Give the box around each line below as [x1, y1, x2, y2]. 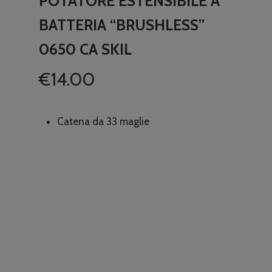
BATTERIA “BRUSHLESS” [39, 15, 205, 34]
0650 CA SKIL [39, 39, 132, 58]
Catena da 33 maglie [57, 115, 149, 127]
